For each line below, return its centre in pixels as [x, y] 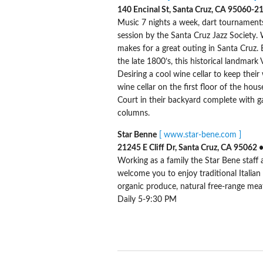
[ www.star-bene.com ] [200, 135]
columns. [133, 113]
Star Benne [137, 135]
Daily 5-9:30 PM [147, 199]
